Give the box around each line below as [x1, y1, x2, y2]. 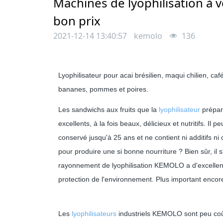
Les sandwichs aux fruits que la [58, 105, 159, 113]
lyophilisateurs [72, 209, 116, 218]
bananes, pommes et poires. [58, 85, 148, 93]
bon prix [53, 12, 101, 29]
